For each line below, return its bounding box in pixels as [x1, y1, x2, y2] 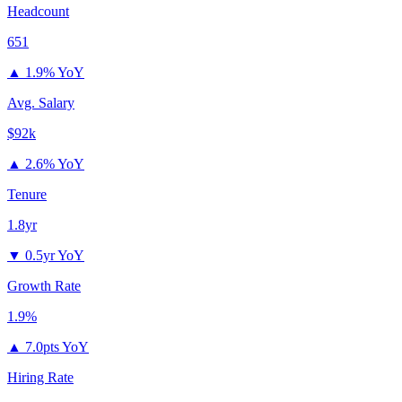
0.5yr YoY [25, 248, 84, 264]
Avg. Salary [7, 95, 74, 111]
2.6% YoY [25, 156, 84, 172]
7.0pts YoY [25, 339, 89, 355]
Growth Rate [7, 278, 81, 294]
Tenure [7, 187, 47, 203]
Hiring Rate [7, 370, 74, 386]
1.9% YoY [25, 65, 84, 81]
